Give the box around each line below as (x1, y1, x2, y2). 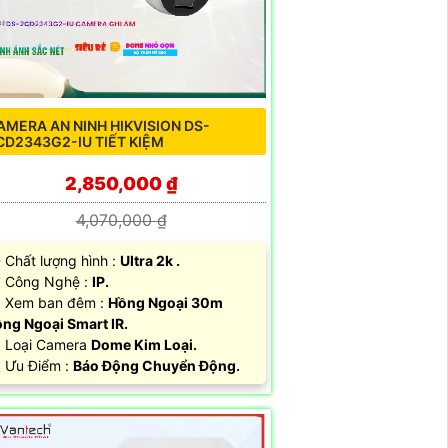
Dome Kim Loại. (91, 335, 197, 353)
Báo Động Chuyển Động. (73, 356, 240, 374)
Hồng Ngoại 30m (108, 293, 223, 311)
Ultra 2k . (120, 251, 180, 269)
